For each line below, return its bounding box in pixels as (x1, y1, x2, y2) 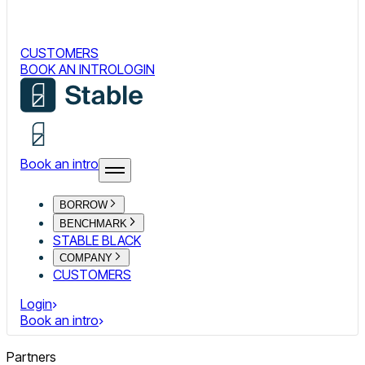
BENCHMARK (59, 217, 127, 230)
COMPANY (59, 251, 112, 264)
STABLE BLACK (53, 231, 141, 248)
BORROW (59, 199, 108, 212)
